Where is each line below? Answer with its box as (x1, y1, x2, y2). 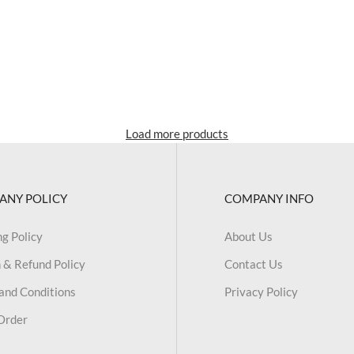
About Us (224, 228, 273, 243)
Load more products (126, 126, 228, 141)
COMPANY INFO (224, 190, 314, 205)
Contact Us (224, 256, 283, 271)
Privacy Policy (224, 284, 298, 299)
